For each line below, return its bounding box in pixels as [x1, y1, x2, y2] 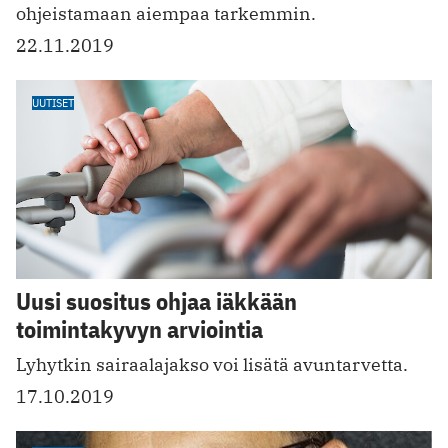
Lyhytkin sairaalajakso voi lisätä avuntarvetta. [16, 353, 408, 377]
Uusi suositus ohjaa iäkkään [16, 285, 297, 318]
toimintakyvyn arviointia [16, 313, 263, 346]
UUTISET [32, 94, 74, 110]
